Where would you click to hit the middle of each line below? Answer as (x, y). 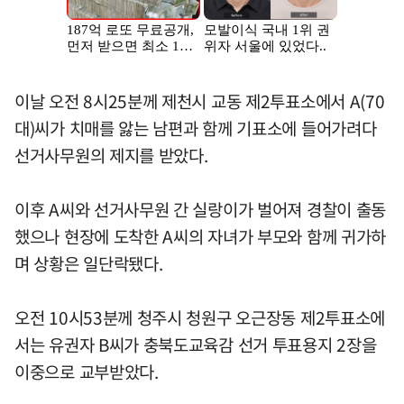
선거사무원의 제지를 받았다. (111, 155)
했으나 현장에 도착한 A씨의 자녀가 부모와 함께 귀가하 (200, 236)
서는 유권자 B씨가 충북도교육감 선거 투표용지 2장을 (196, 344)
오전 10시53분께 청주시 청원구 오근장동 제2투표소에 (200, 317)
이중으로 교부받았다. (87, 371)
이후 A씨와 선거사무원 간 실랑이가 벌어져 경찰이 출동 (201, 209)
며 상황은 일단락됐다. (89, 263)
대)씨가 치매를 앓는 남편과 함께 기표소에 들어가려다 (196, 128)
